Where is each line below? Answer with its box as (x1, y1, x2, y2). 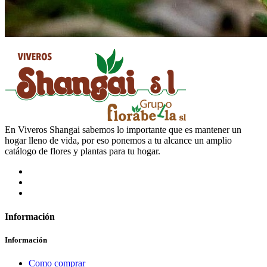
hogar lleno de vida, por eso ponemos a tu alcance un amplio (5, 135, 232, 146)
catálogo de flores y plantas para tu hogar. (5, 146, 160, 157)
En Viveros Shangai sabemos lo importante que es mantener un (5, 125, 241, 135)
